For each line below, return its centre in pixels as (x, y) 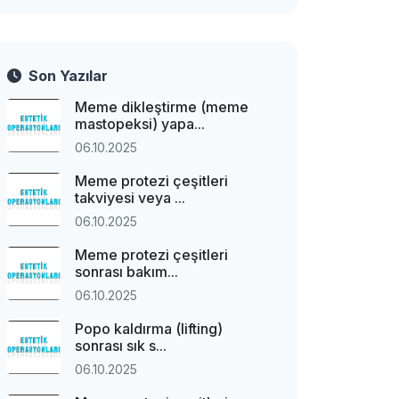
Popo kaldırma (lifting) (149, 329)
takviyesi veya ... (130, 198)
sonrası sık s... (121, 346)
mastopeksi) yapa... (140, 124)
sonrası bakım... (126, 272)
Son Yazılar (68, 76)
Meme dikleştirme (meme (162, 107)
